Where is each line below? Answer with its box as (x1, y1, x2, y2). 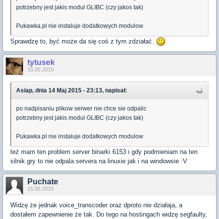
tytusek (27, 58, 55, 67)
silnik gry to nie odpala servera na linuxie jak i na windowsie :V (10, 157, 187, 165)
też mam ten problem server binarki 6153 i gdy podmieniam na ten (10, 148, 197, 156)
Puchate (27, 177, 58, 186)
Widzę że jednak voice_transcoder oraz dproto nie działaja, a (10, 201, 182, 209)
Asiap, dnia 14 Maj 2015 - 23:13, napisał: (16, 87, 127, 94)
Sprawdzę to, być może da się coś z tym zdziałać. (10, 37, 156, 45)
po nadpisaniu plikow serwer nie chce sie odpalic (16, 105, 147, 112)
